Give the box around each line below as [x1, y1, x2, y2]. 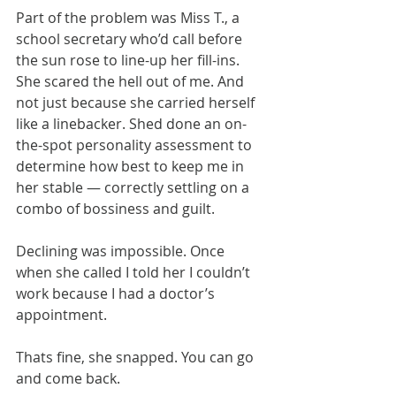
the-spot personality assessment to [16, 135, 255, 156]
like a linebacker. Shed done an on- [16, 114, 247, 134]
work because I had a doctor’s [16, 284, 218, 304]
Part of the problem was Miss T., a [16, 8, 243, 28]
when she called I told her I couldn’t [16, 263, 254, 283]
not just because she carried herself [16, 93, 258, 113]
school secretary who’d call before [16, 29, 246, 49]
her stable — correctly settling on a [16, 178, 253, 198]
